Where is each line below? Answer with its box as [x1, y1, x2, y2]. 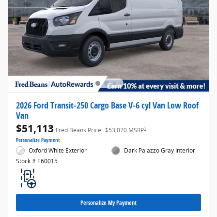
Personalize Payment [16, 136, 60, 143]
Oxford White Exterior [29, 146, 87, 155]
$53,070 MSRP [105, 125, 144, 134]
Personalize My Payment [80, 198, 137, 207]
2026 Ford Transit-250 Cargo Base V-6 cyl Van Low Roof [16, 99, 199, 111]
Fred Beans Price [56, 125, 101, 134]
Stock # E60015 [16, 157, 58, 166]
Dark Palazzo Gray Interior [124, 146, 196, 155]
